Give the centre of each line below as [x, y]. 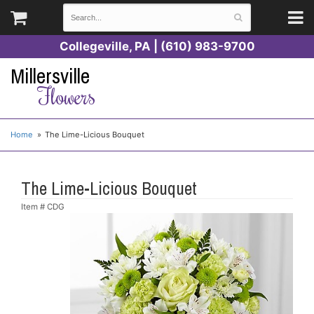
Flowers [66, 95]
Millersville [50, 76]
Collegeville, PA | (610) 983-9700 [157, 46]
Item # [34, 206]
